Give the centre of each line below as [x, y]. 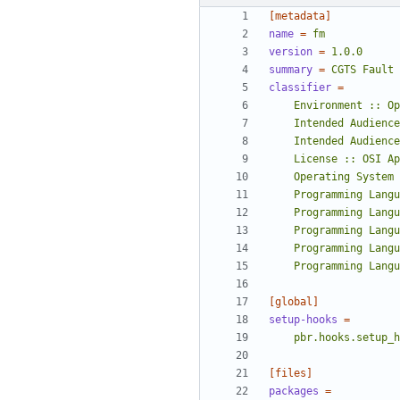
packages [294, 392]
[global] [294, 302]
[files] [291, 374]
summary [291, 70]
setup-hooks [303, 320]
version [291, 52]
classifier [300, 88]
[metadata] [300, 17]
